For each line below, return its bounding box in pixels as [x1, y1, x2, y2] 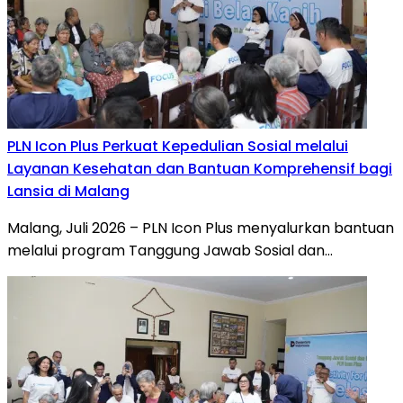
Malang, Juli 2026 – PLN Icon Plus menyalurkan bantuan [7, 217, 394, 238]
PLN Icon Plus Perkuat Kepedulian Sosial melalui [7, 135, 348, 157]
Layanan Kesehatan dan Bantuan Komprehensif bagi [7, 157, 392, 179]
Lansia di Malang [7, 180, 130, 201]
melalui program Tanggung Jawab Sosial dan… [7, 239, 333, 261]
